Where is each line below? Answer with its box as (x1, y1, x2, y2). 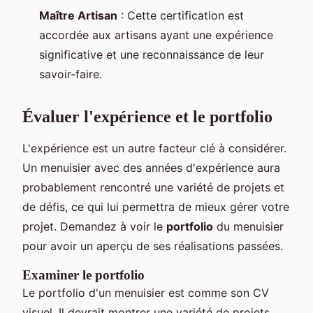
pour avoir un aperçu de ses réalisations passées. (22, 239, 283, 254)
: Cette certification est (117, 8, 244, 23)
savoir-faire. (39, 67, 102, 82)
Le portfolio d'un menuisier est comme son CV (22, 286, 269, 300)
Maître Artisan (39, 8, 117, 23)
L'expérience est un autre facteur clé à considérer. (22, 141, 286, 156)
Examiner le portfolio (22, 268, 145, 283)
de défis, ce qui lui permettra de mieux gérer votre (22, 200, 289, 214)
